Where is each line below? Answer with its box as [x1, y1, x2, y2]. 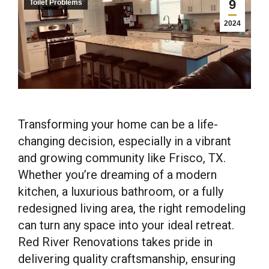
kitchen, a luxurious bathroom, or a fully [18, 184, 223, 199]
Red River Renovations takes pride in [18, 234, 213, 249]
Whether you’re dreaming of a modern [18, 167, 217, 182]
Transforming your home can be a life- [18, 116, 218, 131]
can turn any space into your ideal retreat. [18, 217, 234, 232]
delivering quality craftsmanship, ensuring [18, 251, 235, 266]
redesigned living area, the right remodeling [18, 201, 246, 216]
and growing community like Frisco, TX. [18, 150, 226, 165]
